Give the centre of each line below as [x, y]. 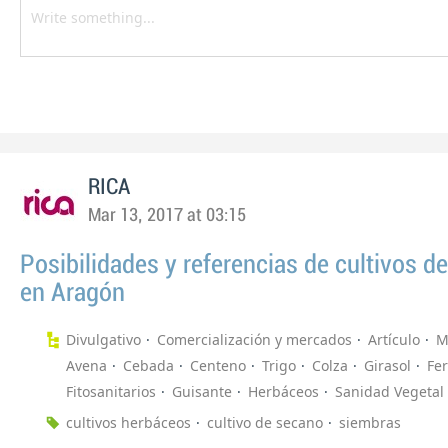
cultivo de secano [265, 422]
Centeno [218, 365]
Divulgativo [103, 339]
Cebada [148, 365]
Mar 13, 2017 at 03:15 [167, 215]
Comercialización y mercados [254, 339]
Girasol [387, 365]
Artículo [394, 339]
